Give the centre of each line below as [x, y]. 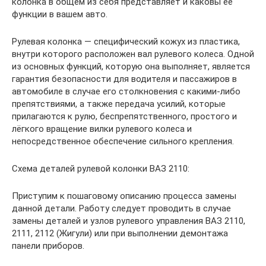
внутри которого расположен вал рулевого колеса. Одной [133, 54]
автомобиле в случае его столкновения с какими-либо [126, 92]
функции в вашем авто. [60, 15]
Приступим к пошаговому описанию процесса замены [124, 196]
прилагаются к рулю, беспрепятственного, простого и [124, 117]
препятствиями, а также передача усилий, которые [119, 104]
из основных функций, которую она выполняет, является [131, 67]
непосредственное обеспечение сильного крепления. [123, 142]
